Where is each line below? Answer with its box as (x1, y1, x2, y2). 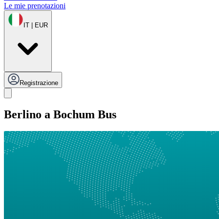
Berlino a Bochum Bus (4, 108, 116, 121)
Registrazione (20, 79, 58, 87)
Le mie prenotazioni (4, 1, 66, 10)
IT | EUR (23, 22, 48, 29)
